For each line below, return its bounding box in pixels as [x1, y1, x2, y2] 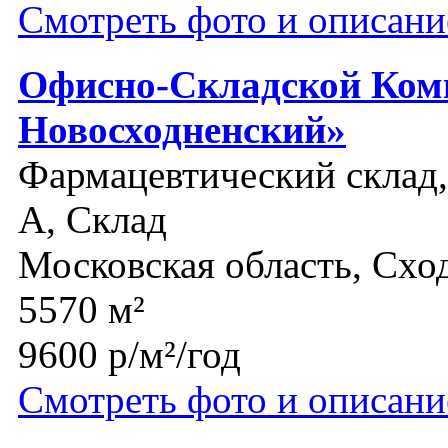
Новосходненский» [18, 108, 346, 152]
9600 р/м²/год [18, 333, 241, 377]
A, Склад [18, 198, 167, 242]
